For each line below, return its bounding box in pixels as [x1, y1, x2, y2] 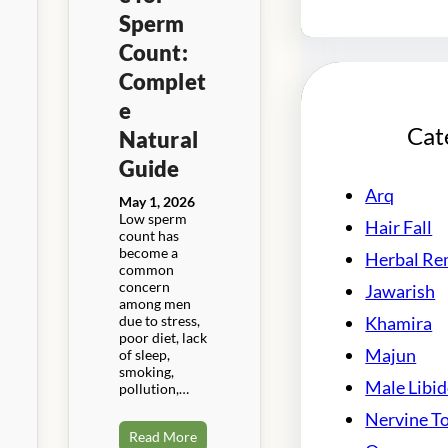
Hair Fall [365, 215, 433, 238]
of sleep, [118, 345, 170, 363]
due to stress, [118, 311, 200, 329]
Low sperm [118, 209, 187, 227]
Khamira [365, 311, 433, 334]
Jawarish [365, 279, 436, 302]
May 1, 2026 [118, 192, 195, 210]
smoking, [118, 362, 174, 380]
